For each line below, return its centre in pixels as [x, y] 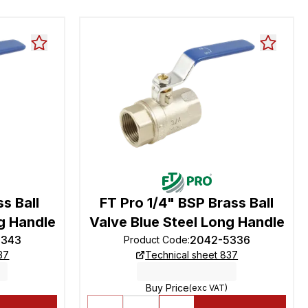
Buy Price [168, 288]
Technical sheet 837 [192, 255]
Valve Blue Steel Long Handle [187, 222]
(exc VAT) [209, 288]
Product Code [155, 240]
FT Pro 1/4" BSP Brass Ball [187, 203]
